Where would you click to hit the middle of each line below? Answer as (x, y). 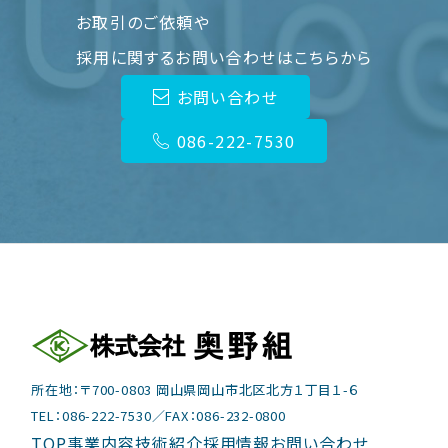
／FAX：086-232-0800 (218, 415)
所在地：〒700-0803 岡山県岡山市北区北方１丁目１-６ (195, 389)
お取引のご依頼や (143, 22)
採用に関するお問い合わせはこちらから (224, 57)
